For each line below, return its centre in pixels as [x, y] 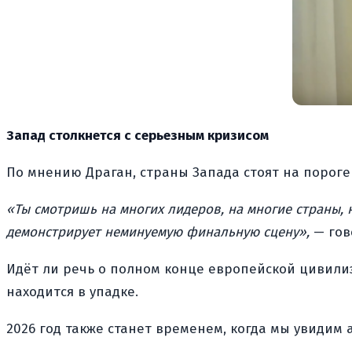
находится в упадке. [72, 291]
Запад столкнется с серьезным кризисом [137, 135]
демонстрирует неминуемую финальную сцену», [158, 232]
